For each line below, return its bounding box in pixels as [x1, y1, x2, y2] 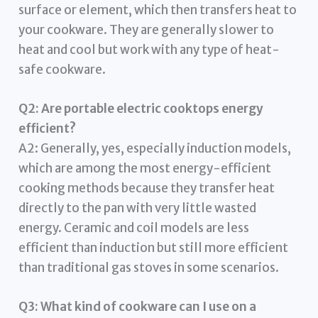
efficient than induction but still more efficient [18, 239, 289, 256]
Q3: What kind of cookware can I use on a [18, 299, 257, 315]
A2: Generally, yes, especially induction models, [18, 140, 292, 156]
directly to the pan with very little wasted [18, 199, 257, 216]
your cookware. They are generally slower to [18, 21, 275, 38]
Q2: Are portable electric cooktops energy [18, 100, 264, 116]
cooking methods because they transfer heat [18, 180, 275, 196]
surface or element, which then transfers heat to [18, 1, 297, 18]
